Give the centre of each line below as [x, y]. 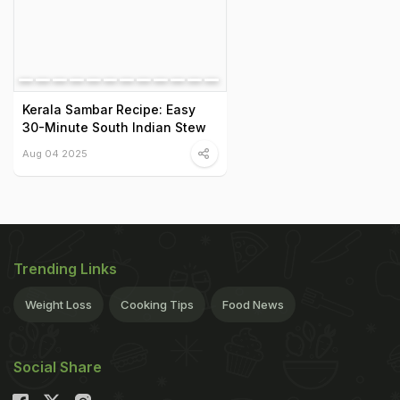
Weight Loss [58, 305]
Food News [253, 305]
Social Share [58, 367]
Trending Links [65, 269]
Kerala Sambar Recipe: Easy [109, 110]
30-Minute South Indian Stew [114, 128]
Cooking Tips [157, 305]
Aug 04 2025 [55, 154]
